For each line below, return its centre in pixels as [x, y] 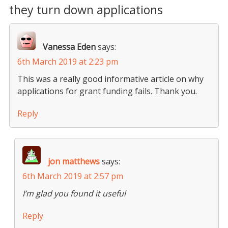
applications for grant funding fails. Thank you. [107, 91]
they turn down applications [86, 10]
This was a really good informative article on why [110, 79]
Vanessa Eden [69, 47]
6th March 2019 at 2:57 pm [73, 176]
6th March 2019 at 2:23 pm [67, 62]
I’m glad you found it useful [74, 193]
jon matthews [74, 161]
